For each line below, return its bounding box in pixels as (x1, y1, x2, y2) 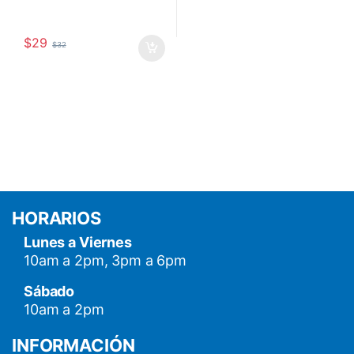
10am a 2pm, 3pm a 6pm (24, 252, 187, 269)
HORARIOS (12, 208, 101, 229)
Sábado (24, 283, 75, 300)
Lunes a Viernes (24, 234, 132, 251)
